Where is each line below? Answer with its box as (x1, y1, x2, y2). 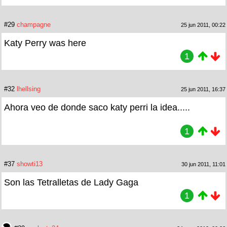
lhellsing (17, 85, 41, 93)
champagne (17, 20, 51, 28)
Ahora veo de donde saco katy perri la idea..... (4, 102, 190, 112)
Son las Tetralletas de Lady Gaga (4, 177, 138, 187)
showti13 (17, 160, 43, 168)
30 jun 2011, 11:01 (181, 161, 225, 167)
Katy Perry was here (4, 37, 86, 48)
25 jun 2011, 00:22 (181, 21, 225, 28)
